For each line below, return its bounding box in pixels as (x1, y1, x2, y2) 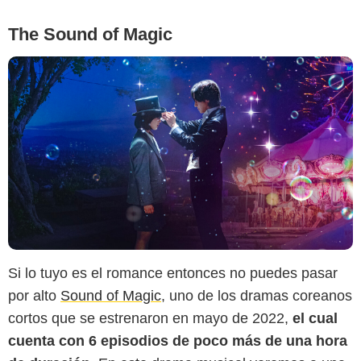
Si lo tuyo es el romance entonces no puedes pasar (8, 265, 338, 282)
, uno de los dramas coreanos (161, 288, 352, 305)
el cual (288, 310, 338, 327)
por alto (8, 288, 60, 305)
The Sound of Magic (8, 23, 172, 44)
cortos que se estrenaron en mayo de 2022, (8, 310, 288, 327)
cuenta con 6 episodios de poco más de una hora (8, 333, 347, 350)
